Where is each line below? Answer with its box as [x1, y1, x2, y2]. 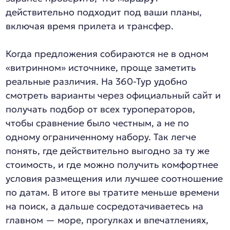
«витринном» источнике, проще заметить [6, 62, 197, 73]
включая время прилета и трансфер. [6, 20, 174, 32]
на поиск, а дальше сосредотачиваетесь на [6, 200, 204, 212]
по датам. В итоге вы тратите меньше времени [6, 186, 220, 198]
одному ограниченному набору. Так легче [6, 131, 197, 143]
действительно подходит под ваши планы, [6, 6, 202, 18]
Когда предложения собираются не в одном [6, 48, 209, 60]
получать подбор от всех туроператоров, [6, 103, 196, 115]
